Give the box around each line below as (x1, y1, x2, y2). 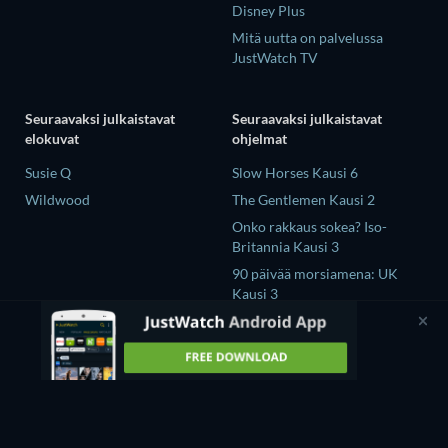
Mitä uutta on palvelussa (232, 28, 383, 46)
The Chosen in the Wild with (232, 312, 407, 330)
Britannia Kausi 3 (232, 238, 339, 256)
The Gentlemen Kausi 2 (232, 191, 375, 209)
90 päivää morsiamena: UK (232, 265, 398, 283)
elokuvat (25, 130, 79, 148)
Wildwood (25, 191, 90, 209)
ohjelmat (232, 130, 287, 148)
